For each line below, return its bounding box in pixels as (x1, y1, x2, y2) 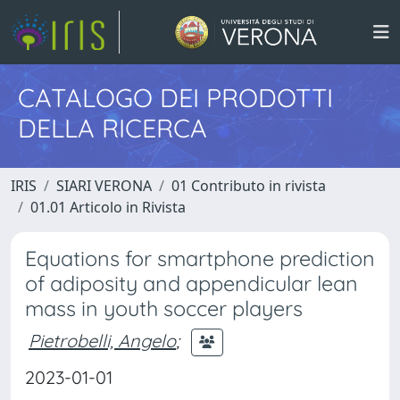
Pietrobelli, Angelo (29, 329, 176, 352)
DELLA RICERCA (18, 112, 207, 144)
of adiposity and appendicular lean (25, 271, 358, 296)
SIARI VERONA (56, 176, 152, 196)
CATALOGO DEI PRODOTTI (18, 81, 333, 113)
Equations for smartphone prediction (25, 246, 375, 271)
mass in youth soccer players (25, 296, 303, 321)
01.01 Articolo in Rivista (30, 197, 186, 217)
